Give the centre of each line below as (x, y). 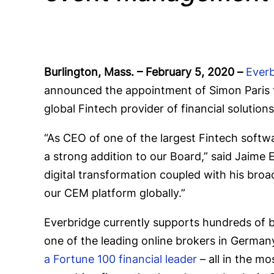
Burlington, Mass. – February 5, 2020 (139, 72)
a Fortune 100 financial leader (120, 259)
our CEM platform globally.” (116, 193)
